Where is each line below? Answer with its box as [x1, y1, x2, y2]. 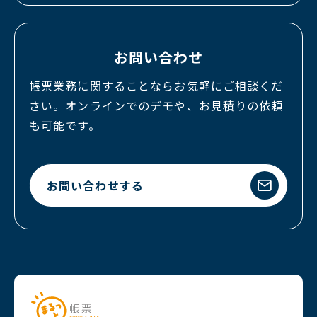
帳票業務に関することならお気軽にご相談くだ [29, 77, 284, 94]
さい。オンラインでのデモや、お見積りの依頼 [29, 97, 284, 114]
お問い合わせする [47, 176, 144, 194]
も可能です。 [29, 117, 100, 134]
